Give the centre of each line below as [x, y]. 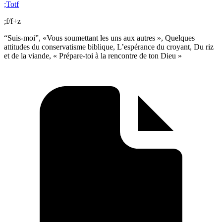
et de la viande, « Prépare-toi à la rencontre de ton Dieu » [93, 55]
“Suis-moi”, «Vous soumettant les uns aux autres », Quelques [99, 38]
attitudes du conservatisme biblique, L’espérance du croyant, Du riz [109, 47]
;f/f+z [12, 21]
